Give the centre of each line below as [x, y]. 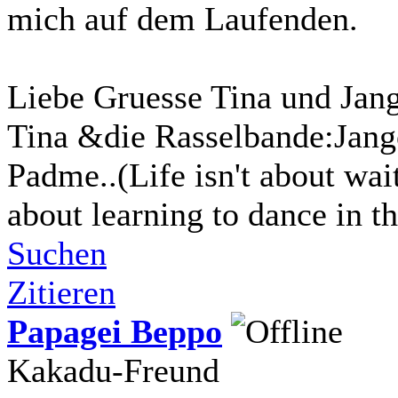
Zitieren [61, 293]
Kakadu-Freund [113, 371]
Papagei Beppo [115, 332]
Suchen [57, 254]
